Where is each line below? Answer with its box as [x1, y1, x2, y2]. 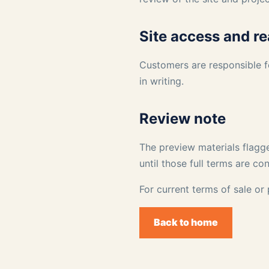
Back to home [154, 216, 218, 229]
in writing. [139, 74, 184, 87]
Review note [139, 109, 226, 127]
